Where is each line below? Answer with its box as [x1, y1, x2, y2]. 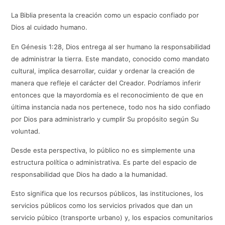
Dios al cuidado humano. [11, 23, 88, 32]
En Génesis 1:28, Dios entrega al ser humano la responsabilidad [11, 42, 211, 51]
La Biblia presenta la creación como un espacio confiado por [11, 11, 199, 20]
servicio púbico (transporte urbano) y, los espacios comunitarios [11, 213, 213, 222]
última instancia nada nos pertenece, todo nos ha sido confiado [11, 102, 211, 111]
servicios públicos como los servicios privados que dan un [11, 201, 193, 210]
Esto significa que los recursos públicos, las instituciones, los [11, 189, 204, 198]
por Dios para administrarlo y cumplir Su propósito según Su [11, 115, 199, 123]
